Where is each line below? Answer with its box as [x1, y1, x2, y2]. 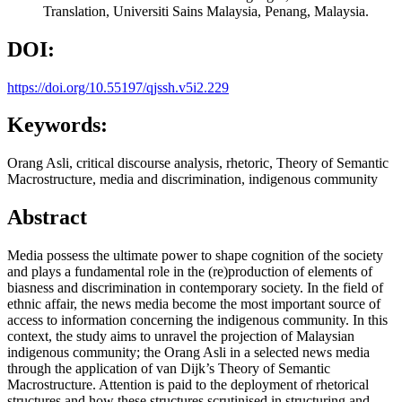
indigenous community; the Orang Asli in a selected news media [7, 345, 370, 361]
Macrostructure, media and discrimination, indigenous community [7, 171, 378, 188]
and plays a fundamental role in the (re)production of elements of [7, 264, 372, 280]
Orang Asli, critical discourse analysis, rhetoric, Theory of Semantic [7, 155, 389, 171]
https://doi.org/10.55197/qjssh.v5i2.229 [7, 79, 229, 95]
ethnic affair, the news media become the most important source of [7, 296, 380, 312]
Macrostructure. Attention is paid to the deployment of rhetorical [7, 377, 369, 393]
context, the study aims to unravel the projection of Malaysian [7, 328, 354, 345]
